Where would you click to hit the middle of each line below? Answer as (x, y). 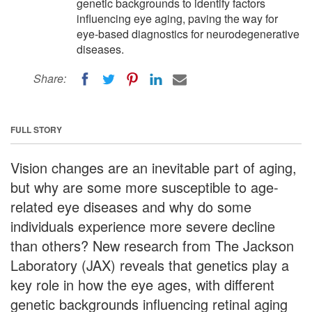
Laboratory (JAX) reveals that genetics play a (150, 265)
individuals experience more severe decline (143, 226)
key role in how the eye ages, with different (142, 284)
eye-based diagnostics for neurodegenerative (188, 34)
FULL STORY (36, 129)
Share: (50, 78)
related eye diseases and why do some (131, 206)
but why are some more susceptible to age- (145, 187)
